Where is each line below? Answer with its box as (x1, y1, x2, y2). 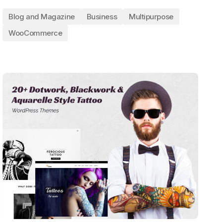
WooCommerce (8, 28, 62, 38)
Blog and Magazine (8, 12, 75, 21)
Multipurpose (129, 12, 173, 21)
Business (86, 12, 117, 21)
